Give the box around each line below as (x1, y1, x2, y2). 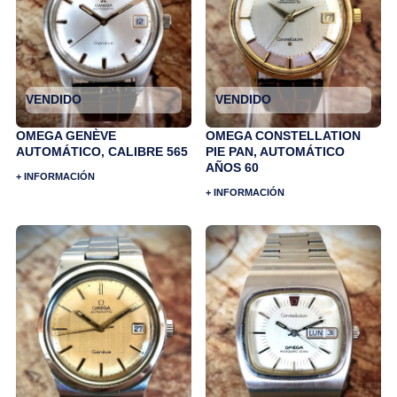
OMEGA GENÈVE (16, 128, 116, 144)
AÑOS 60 (206, 160, 259, 175)
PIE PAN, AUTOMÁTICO (206, 144, 345, 160)
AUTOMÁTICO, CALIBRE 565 (16, 144, 188, 160)
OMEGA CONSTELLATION (206, 128, 361, 144)
